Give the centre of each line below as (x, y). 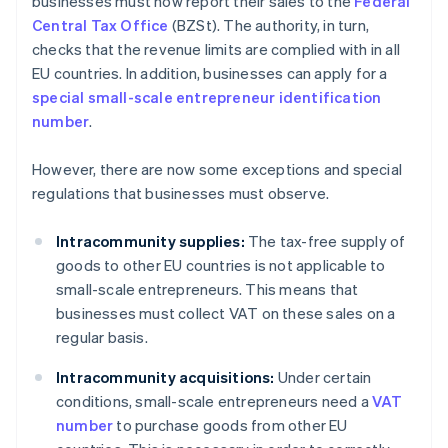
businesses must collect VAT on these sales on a (226, 313)
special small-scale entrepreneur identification (207, 97)
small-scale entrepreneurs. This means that (207, 289)
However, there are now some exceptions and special (217, 169)
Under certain (323, 377)
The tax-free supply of (325, 241)
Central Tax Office (100, 25)
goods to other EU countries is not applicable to (221, 265)
